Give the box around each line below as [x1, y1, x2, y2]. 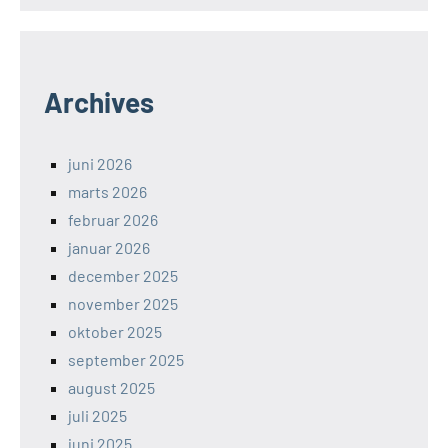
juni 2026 [68, 154, 132, 174]
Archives [44, 85, 154, 120]
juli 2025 [68, 406, 127, 426]
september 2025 [68, 350, 184, 370]
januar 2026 [68, 238, 150, 258]
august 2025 [68, 378, 155, 398]
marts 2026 [68, 182, 147, 202]
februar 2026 [68, 210, 158, 230]
